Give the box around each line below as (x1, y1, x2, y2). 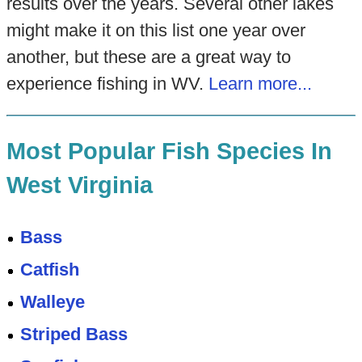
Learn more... (208, 73, 312, 94)
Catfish (20, 259, 80, 280)
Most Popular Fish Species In (6, 138, 332, 165)
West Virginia (6, 172, 153, 199)
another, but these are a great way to (6, 46, 291, 67)
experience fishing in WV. (6, 73, 208, 94)
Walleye (20, 291, 86, 312)
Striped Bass (20, 323, 128, 344)
